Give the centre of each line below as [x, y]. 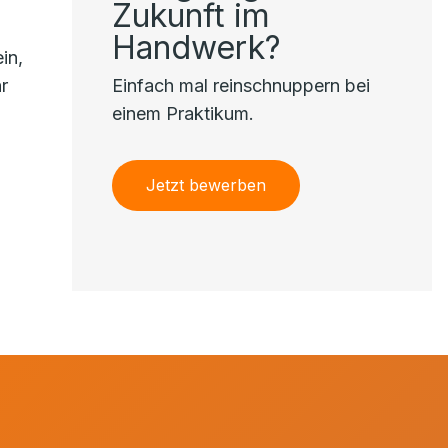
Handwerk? [196, 47]
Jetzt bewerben [206, 185]
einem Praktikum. [183, 113]
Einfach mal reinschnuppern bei [241, 85]
